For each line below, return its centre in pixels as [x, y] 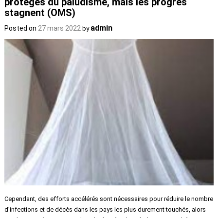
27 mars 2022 [60, 28]
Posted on [21, 28]
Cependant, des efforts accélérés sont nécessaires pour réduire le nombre [109, 199]
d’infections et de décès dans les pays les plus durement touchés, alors [105, 209]
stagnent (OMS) [40, 13]
